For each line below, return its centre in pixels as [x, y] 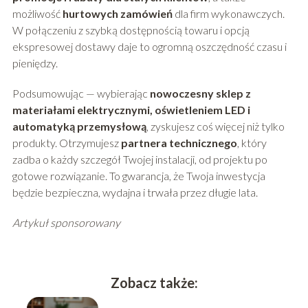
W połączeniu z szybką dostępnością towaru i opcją [131, 30]
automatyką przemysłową [79, 126]
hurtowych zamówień [117, 14]
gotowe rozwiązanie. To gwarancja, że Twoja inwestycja [139, 176]
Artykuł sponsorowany [66, 223]
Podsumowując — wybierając [81, 93]
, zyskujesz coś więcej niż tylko [215, 126]
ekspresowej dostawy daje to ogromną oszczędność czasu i [149, 47]
